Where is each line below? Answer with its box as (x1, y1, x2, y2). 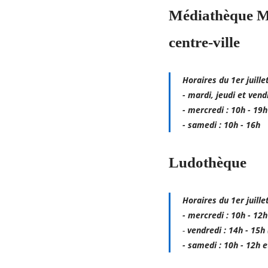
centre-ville (168, 34, 240, 50)
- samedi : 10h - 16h (182, 119, 261, 130)
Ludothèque (168, 154, 246, 170)
